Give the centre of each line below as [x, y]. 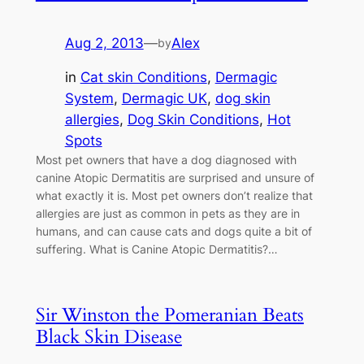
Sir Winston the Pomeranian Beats [169, 314]
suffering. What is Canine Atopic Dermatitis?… [156, 249]
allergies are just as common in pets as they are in [167, 214]
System [89, 99]
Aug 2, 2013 [104, 43]
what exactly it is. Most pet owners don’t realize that [174, 196]
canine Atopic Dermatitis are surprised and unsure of [175, 178]
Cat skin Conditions [143, 78]
